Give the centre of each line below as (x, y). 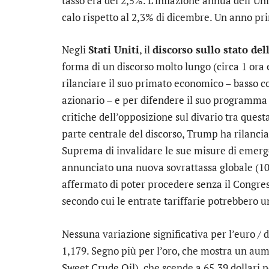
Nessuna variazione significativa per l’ (148, 234)
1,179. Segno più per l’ (112, 250)
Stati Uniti (114, 50)
